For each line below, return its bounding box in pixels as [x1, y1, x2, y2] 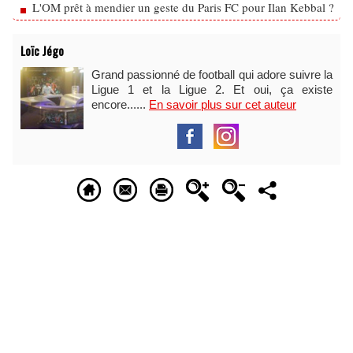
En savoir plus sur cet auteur [149, 98, 296, 111]
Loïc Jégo [20, 42, 64, 59]
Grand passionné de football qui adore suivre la [91, 68, 333, 81]
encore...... [91, 98, 149, 111]
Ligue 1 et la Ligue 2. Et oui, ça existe [91, 83, 333, 96]
